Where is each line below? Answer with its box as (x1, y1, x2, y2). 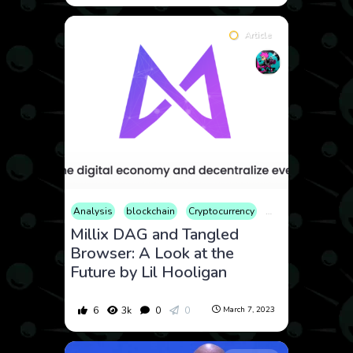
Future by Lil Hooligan (70, 261, 228, 283)
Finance (268, 204, 303, 217)
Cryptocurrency (188, 204, 255, 217)
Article (243, 28, 271, 41)
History (315, 204, 348, 217)
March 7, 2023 (222, 304, 275, 316)
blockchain (126, 204, 176, 217)
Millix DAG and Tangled (70, 223, 240, 245)
